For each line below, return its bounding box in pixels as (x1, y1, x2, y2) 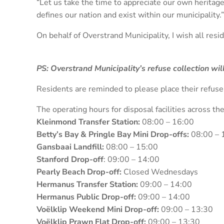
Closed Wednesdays (121, 166, 198, 177)
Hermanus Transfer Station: (36, 178, 138, 190)
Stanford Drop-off (36, 153, 103, 165)
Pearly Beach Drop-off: (36, 166, 121, 177)
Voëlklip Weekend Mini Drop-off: (36, 203, 159, 215)
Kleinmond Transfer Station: (36, 116, 140, 127)
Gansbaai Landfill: (36, 141, 104, 152)
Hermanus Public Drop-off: (36, 191, 136, 202)
